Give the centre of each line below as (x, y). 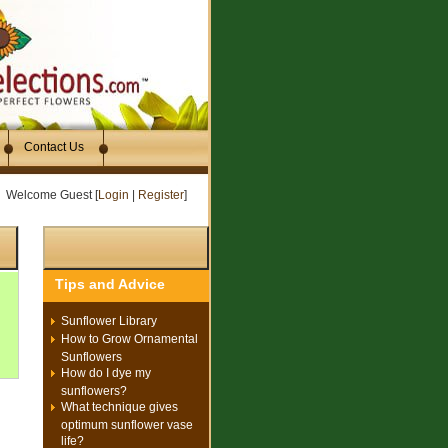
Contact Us (54, 147)
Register (161, 195)
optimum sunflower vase (127, 424)
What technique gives (119, 407)
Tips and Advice (110, 284)
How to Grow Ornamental (129, 339)
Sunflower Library (109, 321)
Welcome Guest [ (52, 195)
